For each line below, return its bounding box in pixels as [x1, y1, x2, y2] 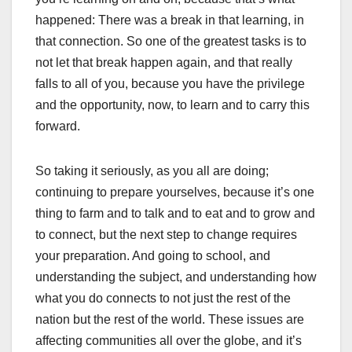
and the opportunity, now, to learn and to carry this [35, 98, 310, 112]
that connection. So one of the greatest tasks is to [35, 35, 306, 49]
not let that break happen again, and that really [35, 56, 292, 70]
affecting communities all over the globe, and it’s [35, 334, 302, 348]
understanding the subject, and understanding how [35, 270, 317, 284]
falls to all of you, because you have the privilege [35, 77, 305, 91]
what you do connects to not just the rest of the [35, 291, 291, 306]
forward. [35, 119, 80, 134]
